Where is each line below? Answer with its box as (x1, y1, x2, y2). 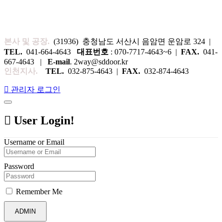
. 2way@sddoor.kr (70, 57, 128, 66)
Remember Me (14, 187, 62, 196)
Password (4, 162, 34, 170)
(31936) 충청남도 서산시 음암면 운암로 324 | (50, 37, 213, 46)
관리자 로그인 (11, 85, 60, 94)
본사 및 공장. (4, 37, 50, 46)
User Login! (11, 113, 74, 127)
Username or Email (4, 137, 64, 146)
